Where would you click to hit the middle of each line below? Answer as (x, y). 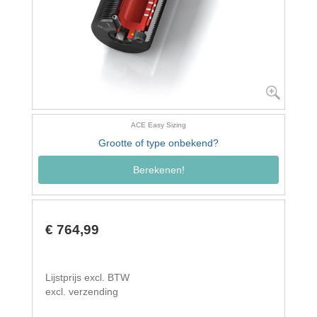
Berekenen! (158, 169)
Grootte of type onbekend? (158, 143)
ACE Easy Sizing (158, 125)
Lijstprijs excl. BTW (87, 278)
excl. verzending (82, 292)
